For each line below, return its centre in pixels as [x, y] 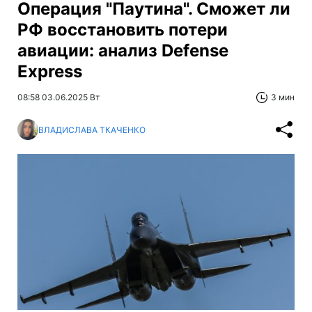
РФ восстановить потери [123, 30]
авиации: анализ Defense [123, 51]
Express [50, 72]
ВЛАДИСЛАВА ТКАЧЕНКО [92, 130]
